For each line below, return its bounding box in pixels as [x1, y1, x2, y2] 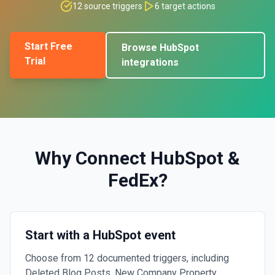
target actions [159, 1, 215, 11]
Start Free [25, 41, 72, 52]
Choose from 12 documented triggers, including [25, 252, 229, 264]
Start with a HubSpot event [25, 228, 176, 242]
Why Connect [35, 147, 150, 169]
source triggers [82, 1, 142, 11]
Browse [122, 42, 160, 53]
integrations [122, 56, 179, 68]
